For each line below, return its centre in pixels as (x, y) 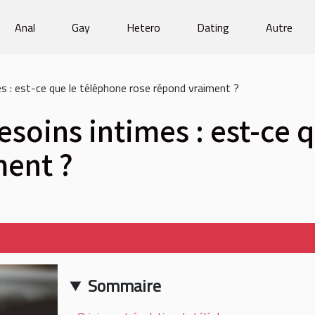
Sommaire (124, 286)
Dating (213, 27)
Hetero (143, 27)
